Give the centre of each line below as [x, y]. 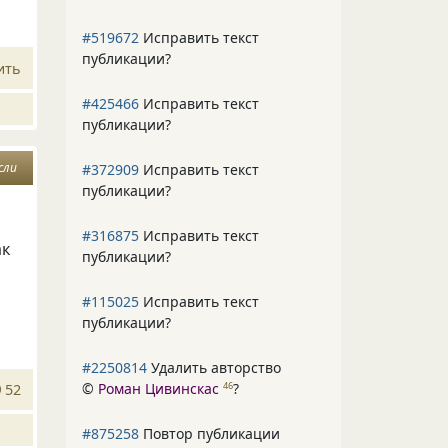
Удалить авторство [214, 367]
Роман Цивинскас [158, 388]
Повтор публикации [209, 433]
